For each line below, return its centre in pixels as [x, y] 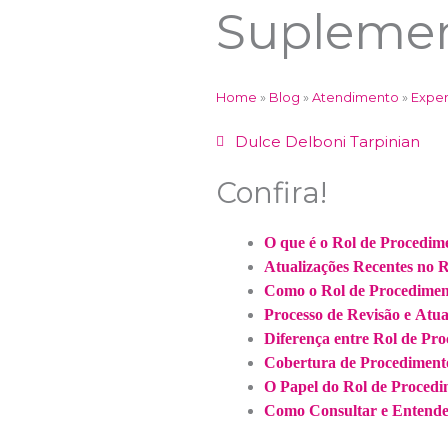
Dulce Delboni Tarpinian [328, 142]
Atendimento [356, 98]
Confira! [272, 193]
